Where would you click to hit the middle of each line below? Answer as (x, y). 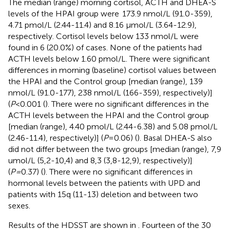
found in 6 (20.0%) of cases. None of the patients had (105, 47)
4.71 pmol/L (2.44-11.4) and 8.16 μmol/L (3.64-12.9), (102, 25)
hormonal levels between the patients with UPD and (104, 183)
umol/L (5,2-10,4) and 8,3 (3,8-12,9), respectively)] (100, 160)
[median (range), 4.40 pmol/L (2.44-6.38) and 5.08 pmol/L (113, 126)
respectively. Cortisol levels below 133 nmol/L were (103, 36)
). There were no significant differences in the (127, 104)
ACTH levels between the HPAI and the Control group (109, 115)
